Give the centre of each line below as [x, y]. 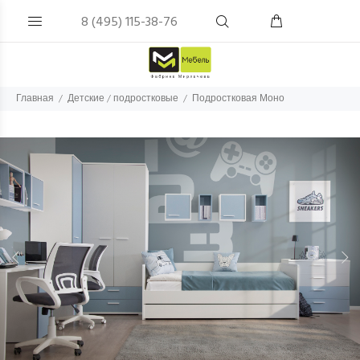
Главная [35, 99]
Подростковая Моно [238, 99]
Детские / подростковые [123, 99]
